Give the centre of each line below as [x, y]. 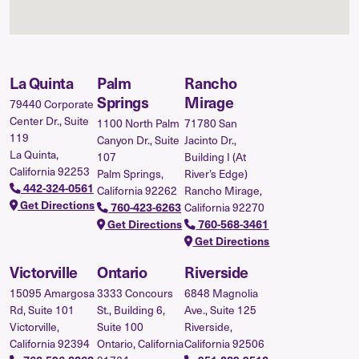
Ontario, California [141, 343]
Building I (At [216, 156]
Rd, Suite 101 [42, 309]
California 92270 [225, 207]
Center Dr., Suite [49, 120]
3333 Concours [135, 292]
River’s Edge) [216, 173]
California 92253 [50, 171]
